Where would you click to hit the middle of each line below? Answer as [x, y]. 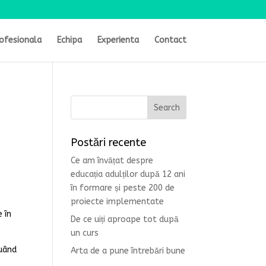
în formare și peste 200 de [123, 188]
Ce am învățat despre [112, 161]
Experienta [118, 40]
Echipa [69, 40]
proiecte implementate [118, 202]
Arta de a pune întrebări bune [128, 251]
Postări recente [109, 142]
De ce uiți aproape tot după [125, 219]
